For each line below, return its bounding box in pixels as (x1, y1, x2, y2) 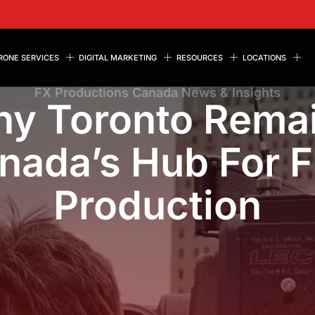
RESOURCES (176, 52, 223, 63)
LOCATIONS (243, 52, 286, 63)
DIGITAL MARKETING (79, 52, 157, 63)
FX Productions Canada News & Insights (34, 85, 281, 100)
